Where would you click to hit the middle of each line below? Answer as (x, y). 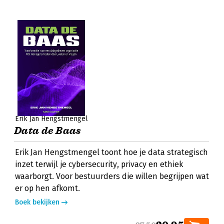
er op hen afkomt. (47, 188)
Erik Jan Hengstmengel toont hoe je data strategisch (111, 152)
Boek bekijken (37, 202)
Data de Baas (48, 131)
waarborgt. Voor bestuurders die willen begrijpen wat (112, 176)
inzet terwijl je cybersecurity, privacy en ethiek (99, 164)
